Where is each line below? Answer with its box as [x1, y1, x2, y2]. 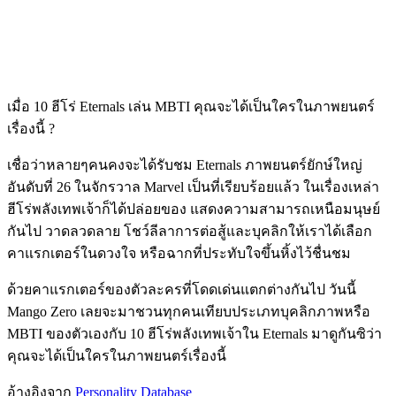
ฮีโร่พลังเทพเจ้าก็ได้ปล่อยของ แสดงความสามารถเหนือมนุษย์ [7, 201, 380, 217]
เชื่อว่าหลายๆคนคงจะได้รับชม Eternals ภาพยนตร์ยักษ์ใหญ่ [7, 156, 362, 172]
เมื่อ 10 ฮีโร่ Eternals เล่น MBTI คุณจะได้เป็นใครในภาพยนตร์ [7, 98, 375, 114]
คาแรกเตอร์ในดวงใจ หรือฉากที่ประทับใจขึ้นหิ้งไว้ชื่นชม [7, 245, 354, 261]
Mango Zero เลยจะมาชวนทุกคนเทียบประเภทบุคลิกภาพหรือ [7, 303, 370, 319]
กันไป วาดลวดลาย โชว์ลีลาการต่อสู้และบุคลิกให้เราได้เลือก [7, 223, 372, 239]
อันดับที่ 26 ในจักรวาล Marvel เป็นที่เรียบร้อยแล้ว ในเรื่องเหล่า [7, 179, 379, 194]
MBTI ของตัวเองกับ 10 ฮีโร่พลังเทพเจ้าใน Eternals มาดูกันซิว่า [7, 325, 382, 341]
